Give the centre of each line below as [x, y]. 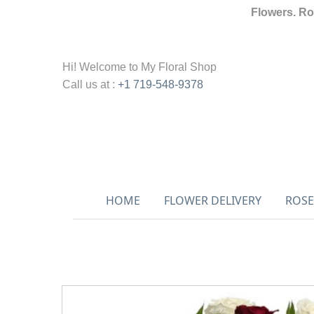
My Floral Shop [179, 67]
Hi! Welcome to [102, 67]
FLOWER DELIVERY [212, 200]
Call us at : [90, 84]
